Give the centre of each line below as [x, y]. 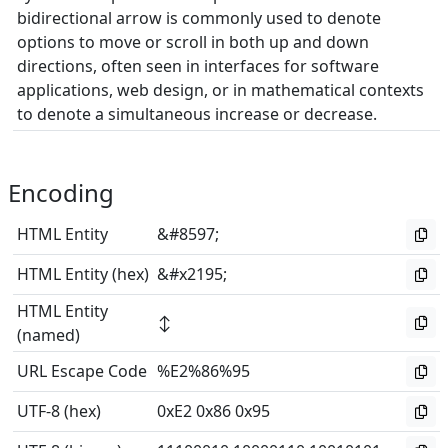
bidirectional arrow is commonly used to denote [199, 18]
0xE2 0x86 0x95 [213, 411]
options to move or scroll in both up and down [193, 42]
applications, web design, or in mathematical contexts [220, 90]
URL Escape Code [82, 371]
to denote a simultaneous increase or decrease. [197, 114]
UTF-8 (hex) [59, 411]
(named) [48, 335]
